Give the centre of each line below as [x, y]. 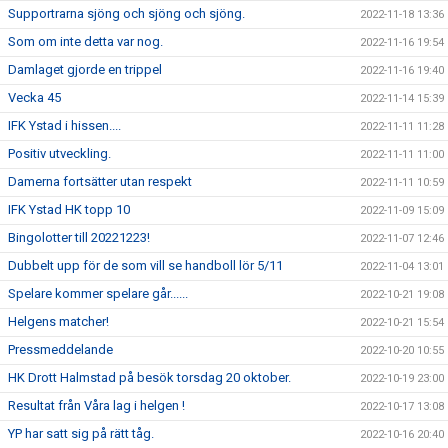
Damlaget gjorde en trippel [85, 69]
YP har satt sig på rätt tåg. [81, 433]
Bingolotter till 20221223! [79, 237]
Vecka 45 [34, 97]
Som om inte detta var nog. [85, 41]
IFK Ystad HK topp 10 [69, 209]
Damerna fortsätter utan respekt [100, 181]
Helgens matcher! [58, 321]
